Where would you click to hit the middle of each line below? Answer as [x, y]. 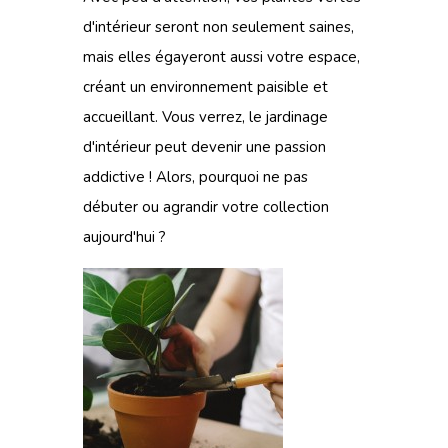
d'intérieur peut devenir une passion [204, 147]
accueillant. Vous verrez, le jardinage [205, 117]
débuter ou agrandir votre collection [206, 207]
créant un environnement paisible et [205, 87]
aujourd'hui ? [124, 237]
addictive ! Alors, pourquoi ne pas [195, 177]
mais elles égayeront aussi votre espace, [221, 57]
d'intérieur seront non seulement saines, [218, 27]
